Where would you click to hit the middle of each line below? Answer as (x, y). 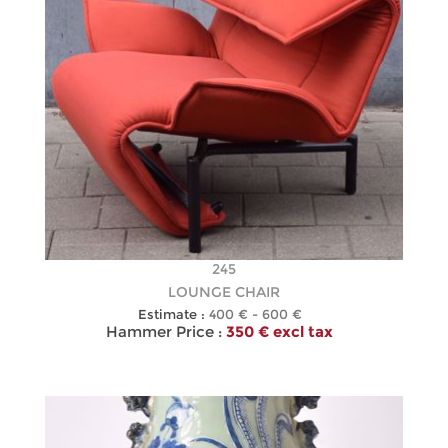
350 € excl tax (280, 332)
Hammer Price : (164, 332)
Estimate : (171, 314)
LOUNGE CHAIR (223, 292)
